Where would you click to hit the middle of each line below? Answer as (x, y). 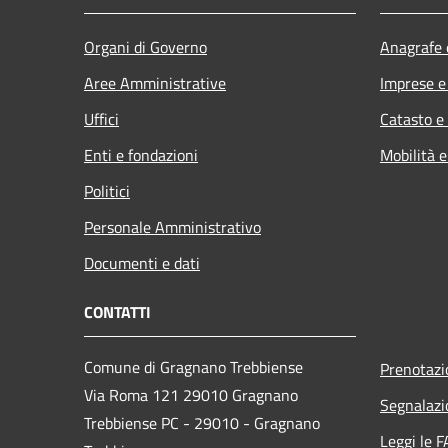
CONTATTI (117, 311)
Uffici (101, 118)
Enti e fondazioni (141, 154)
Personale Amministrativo (172, 226)
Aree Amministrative (155, 82)
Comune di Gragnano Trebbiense (193, 366)
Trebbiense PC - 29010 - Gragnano (202, 422)
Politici (107, 190)
